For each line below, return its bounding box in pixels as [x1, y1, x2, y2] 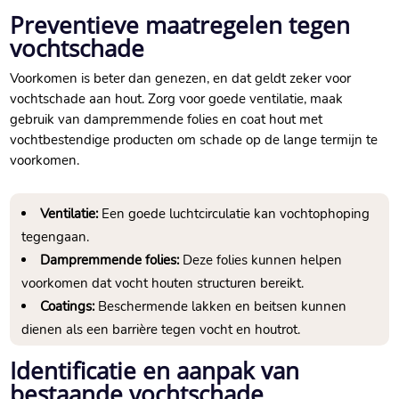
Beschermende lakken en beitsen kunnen [94, 297, 347, 316]
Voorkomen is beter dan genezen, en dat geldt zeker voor [10, 69, 352, 88]
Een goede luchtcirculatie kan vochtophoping [98, 205, 370, 224]
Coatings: [40, 297, 95, 316]
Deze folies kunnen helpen [179, 251, 343, 270]
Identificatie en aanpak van [10, 354, 300, 387]
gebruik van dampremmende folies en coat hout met [10, 110, 323, 129]
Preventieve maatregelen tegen [10, 9, 351, 42]
